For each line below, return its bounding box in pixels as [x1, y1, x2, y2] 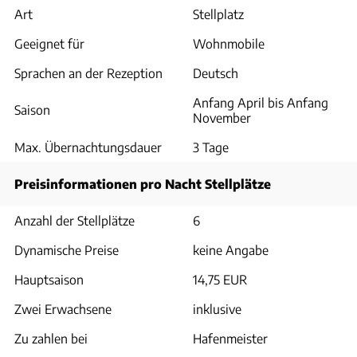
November [193, 110, 251, 125]
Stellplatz [193, 6, 244, 22]
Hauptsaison [14, 272, 84, 287]
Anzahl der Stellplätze [14, 213, 135, 228]
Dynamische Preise [14, 242, 119, 257]
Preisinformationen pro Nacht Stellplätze [14, 176, 271, 191]
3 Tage [193, 139, 229, 155]
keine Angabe [193, 242, 269, 257]
